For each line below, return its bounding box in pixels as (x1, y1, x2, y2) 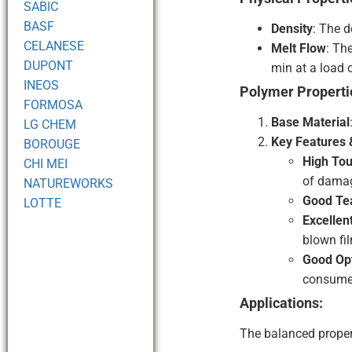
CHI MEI (24, 156, 68, 171)
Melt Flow (271, 41, 327, 57)
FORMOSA (24, 97, 82, 112)
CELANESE (24, 38, 84, 53)
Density (271, 21, 313, 37)
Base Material (271, 115, 350, 130)
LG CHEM (24, 117, 76, 132)
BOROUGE (24, 137, 80, 152)
